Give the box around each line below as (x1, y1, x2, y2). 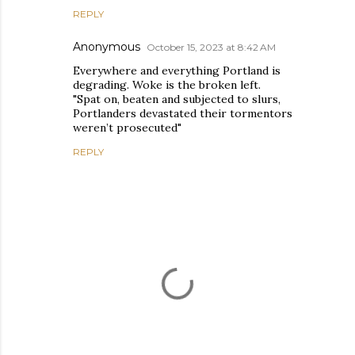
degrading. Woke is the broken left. (73, 77, 261, 92)
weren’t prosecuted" (73, 120, 181, 135)
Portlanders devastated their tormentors (73, 105, 292, 120)
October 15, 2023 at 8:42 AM (147, 40, 276, 53)
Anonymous (73, 39, 140, 54)
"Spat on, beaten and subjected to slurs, (73, 91, 281, 106)
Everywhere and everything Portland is (73, 63, 281, 78)
